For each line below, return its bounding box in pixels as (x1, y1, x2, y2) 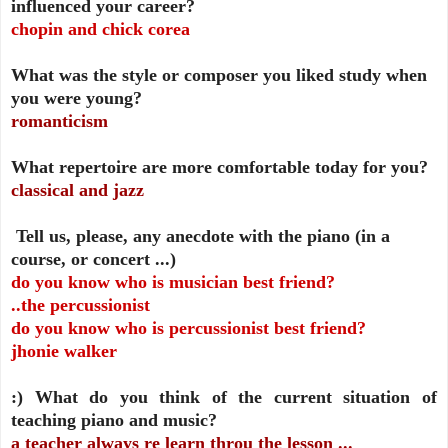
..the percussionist (11, 294, 155, 315)
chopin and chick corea (11, 18, 195, 39)
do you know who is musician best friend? (11, 271, 340, 292)
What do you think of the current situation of (34, 386, 438, 407)
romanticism (11, 110, 113, 131)
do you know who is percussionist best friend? (11, 317, 376, 338)
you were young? (11, 87, 142, 108)
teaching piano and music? (11, 409, 217, 430)
